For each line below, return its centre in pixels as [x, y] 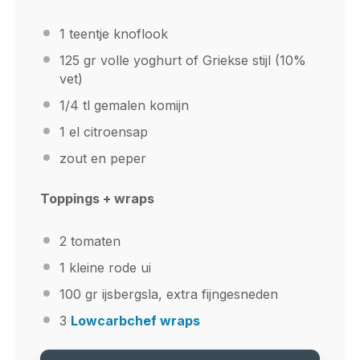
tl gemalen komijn [133, 106]
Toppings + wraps [97, 199]
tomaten [93, 241]
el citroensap [106, 132]
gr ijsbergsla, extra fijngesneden [179, 295]
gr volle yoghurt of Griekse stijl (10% [192, 61]
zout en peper [102, 159]
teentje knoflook [116, 34]
